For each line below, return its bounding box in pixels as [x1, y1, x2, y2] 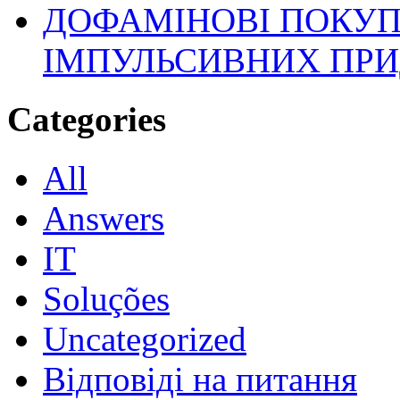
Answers [43, 199, 164, 238]
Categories [7, 100, 166, 139]
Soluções [43, 279, 170, 319]
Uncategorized [43, 320, 246, 359]
